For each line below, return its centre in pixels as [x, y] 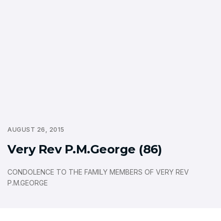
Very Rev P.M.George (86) [85, 149]
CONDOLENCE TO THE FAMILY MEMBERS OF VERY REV [98, 172]
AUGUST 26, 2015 [36, 129]
